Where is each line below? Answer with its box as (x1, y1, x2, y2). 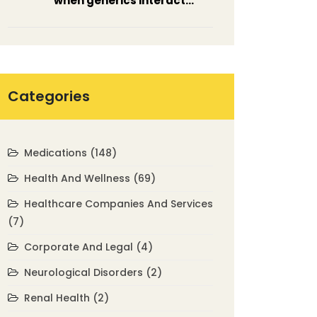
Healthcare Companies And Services (24, 197, 213, 211)
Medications (24, 146, 90, 160)
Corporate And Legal (24, 240, 136, 254)
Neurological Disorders (24, 265, 146, 279)
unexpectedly (54, 11, 134, 25)
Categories (8, 86, 90, 106)
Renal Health (24, 291, 93, 305)
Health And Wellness (24, 171, 133, 185)
